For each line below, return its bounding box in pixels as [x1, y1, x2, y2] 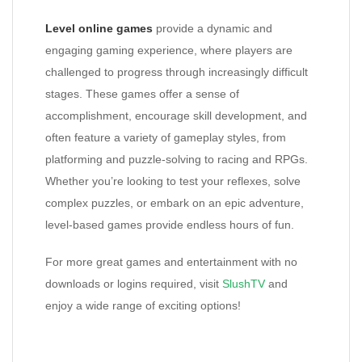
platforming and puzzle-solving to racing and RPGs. [45, 153, 308, 166]
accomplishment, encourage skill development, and [45, 109, 307, 122]
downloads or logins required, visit [45, 277, 222, 290]
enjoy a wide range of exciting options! [45, 299, 241, 312]
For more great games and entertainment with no [45, 255, 297, 268]
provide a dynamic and [153, 22, 272, 35]
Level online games [45, 22, 153, 35]
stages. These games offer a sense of [45, 87, 239, 100]
